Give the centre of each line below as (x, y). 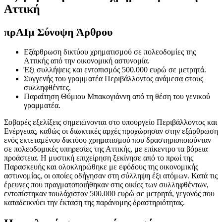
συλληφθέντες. (47, 88)
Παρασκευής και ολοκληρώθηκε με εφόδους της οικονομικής (101, 167)
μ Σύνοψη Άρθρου (70, 32)
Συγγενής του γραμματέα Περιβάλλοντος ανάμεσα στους (113, 79)
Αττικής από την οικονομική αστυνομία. (87, 61)
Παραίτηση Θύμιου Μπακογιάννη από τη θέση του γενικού (117, 97)
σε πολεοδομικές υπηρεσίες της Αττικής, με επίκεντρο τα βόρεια (106, 149)
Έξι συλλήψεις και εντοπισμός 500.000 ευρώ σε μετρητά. (115, 70)
